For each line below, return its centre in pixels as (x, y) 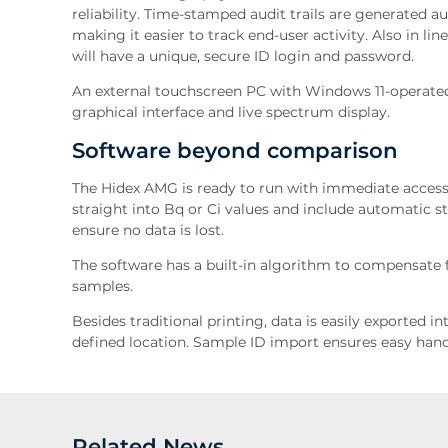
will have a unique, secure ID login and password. (243, 55)
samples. (102, 285)
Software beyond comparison (235, 149)
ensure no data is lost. (148, 229)
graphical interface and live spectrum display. (231, 111)
